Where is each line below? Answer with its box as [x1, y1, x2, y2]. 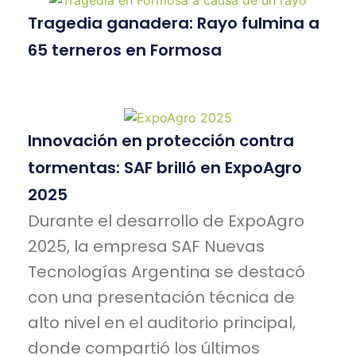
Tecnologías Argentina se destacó [28, 260, 305, 283]
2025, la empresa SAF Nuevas [28, 234, 265, 257]
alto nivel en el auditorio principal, [28, 311, 296, 334]
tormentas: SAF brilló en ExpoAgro [28, 156, 302, 179]
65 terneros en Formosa [28, 39, 222, 61]
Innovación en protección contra [28, 129, 294, 152]
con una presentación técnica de [28, 285, 295, 308]
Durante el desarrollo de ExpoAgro [28, 209, 304, 232]
